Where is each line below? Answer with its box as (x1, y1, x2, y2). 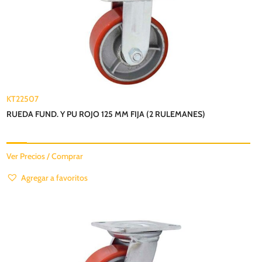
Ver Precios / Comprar (6, 150, 84, 161)
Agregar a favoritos (21, 172, 88, 183)
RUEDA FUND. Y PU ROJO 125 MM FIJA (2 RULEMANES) (6, 108, 206, 119)
